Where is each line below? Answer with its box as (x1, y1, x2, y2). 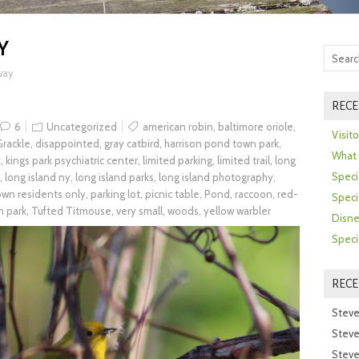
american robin (143, 120, 213, 134)
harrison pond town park (164, 137, 279, 151)
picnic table (145, 188, 200, 201)
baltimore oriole (218, 120, 293, 134)
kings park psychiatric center (6, 154, 138, 167)
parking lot (91, 188, 140, 201)
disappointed (35, 137, 99, 151)
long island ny (5, 171, 71, 184)
